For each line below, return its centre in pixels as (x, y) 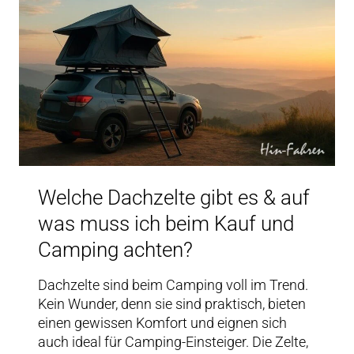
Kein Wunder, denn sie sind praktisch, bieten (172, 304)
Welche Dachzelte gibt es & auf (174, 198)
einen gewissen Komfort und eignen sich (162, 323)
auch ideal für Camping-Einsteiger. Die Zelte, (173, 342)
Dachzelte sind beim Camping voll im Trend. (173, 285)
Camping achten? (115, 250)
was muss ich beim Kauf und (166, 224)
